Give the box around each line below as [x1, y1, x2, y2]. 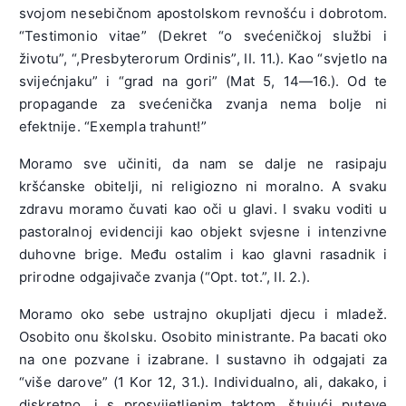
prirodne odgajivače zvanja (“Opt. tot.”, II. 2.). [18, 268, 311, 286]
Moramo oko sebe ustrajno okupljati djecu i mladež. [18, 305, 388, 324]
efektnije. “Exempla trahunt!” [18, 118, 207, 136]
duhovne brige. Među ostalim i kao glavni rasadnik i [18, 246, 388, 264]
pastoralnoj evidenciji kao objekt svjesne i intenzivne [18, 223, 388, 241]
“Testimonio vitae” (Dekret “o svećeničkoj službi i [18, 27, 388, 45]
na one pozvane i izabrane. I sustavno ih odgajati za [18, 351, 388, 369]
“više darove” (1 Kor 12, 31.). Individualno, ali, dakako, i [18, 373, 388, 391]
